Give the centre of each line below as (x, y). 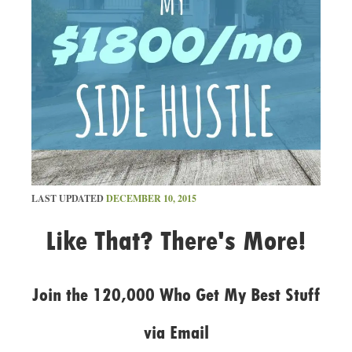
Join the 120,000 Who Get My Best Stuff (176, 295)
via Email (176, 333)
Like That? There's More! (176, 241)
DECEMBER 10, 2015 (151, 199)
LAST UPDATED (68, 199)
